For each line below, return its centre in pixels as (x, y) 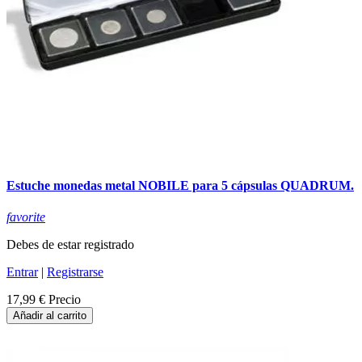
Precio (65, 300)
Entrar (22, 272)
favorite (26, 217)
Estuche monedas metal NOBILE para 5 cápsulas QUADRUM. (180, 185)
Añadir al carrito (50, 316)
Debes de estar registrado (70, 245)
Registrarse (75, 272)
